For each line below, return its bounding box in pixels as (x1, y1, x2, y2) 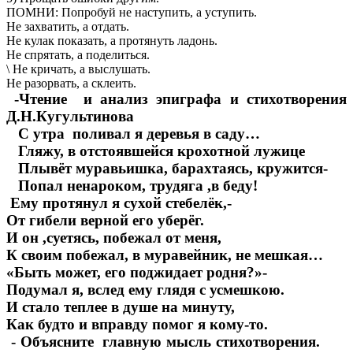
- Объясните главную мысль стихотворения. (6, 333, 347, 351)
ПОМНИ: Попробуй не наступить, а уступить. (6, 6, 257, 20)
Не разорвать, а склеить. (6, 76, 136, 91)
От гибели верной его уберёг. (6, 212, 204, 229)
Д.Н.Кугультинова (6, 108, 134, 125)
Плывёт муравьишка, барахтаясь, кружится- (6, 160, 328, 177)
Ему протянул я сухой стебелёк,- (6, 195, 232, 212)
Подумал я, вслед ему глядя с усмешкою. (6, 281, 284, 299)
